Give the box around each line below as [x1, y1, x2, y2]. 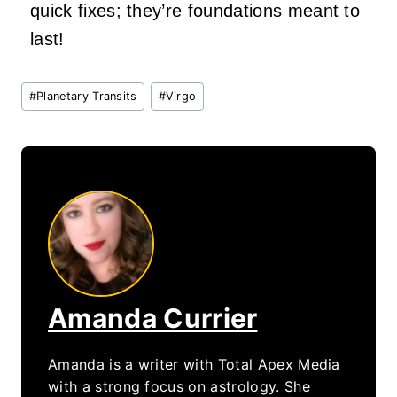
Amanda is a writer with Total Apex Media [48, 355, 340, 374]
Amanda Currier [48, 302, 258, 335]
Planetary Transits [36, 89, 137, 103]
